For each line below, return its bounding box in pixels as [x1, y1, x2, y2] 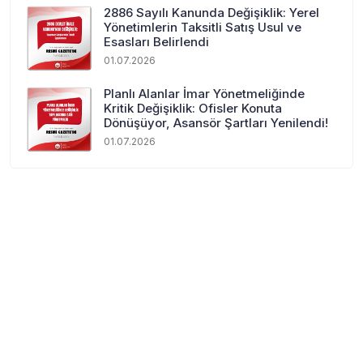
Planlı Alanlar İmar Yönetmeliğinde [104, 85, 305, 101]
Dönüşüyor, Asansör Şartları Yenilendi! [104, 114, 328, 130]
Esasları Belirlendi [104, 33, 209, 49]
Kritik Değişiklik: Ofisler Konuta [104, 100, 282, 116]
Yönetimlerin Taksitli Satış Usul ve [104, 19, 301, 35]
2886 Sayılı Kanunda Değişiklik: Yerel [104, 4, 319, 20]
